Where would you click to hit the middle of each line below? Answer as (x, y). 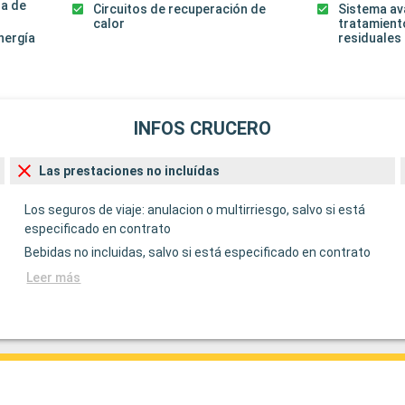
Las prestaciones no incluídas (130, 170)
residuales (370, 38)
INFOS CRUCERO (202, 129)
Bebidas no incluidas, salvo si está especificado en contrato (198, 252)
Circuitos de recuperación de (179, 9)
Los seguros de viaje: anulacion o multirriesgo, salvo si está (195, 209)
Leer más (54, 277)
